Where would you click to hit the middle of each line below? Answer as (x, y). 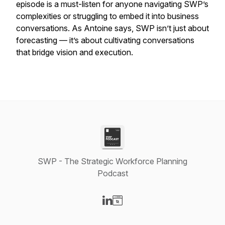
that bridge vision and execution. (76, 52)
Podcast (113, 173)
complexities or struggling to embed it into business (107, 16)
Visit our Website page (157, 211)
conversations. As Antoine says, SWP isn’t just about (113, 28)
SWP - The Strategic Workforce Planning (113, 161)
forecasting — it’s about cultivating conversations (105, 40)
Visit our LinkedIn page (148, 211)
